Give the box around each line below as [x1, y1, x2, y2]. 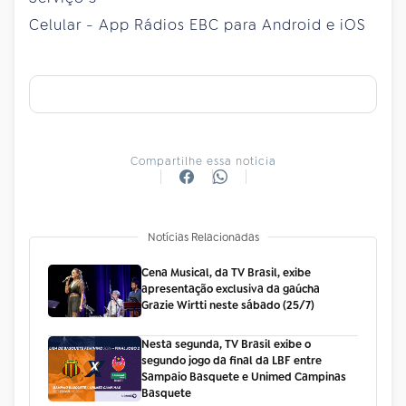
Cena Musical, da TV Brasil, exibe [140, 265, 311, 280]
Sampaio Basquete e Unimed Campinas [140, 369, 346, 384]
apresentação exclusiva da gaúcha [140, 281, 320, 296]
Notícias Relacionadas [147, 229, 259, 245]
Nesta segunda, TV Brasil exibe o [140, 336, 311, 352]
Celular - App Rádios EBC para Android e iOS [29, 14, 366, 34]
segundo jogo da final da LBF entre [140, 353, 322, 368]
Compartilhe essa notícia [130, 153, 276, 169]
